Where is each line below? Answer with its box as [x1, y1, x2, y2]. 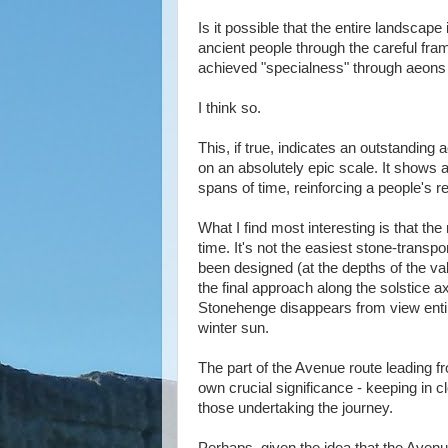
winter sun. [198, 319, 269, 336]
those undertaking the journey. [198, 399, 393, 416]
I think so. [198, 99, 261, 116]
